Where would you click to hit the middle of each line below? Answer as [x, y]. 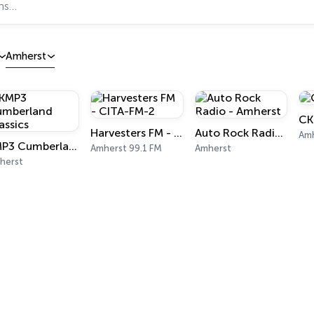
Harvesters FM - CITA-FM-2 [178, 133]
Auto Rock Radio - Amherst [279, 133]
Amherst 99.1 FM [127, 148]
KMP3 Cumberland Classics [73, 146]
